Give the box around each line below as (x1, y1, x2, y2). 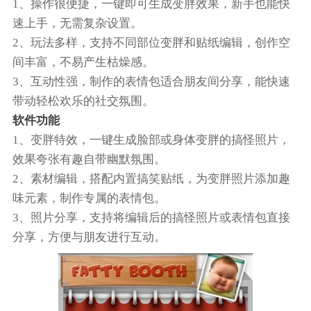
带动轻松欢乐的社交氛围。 (12, 94, 154, 108)
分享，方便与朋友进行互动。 (12, 230, 166, 244)
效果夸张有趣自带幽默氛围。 (12, 152, 166, 166)
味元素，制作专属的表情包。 (12, 191, 166, 205)
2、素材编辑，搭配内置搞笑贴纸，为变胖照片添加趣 (12, 171, 290, 185)
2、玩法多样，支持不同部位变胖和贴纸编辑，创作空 (12, 35, 290, 49)
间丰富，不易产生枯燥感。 (12, 55, 154, 69)
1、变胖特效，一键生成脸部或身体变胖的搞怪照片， (12, 133, 290, 146)
